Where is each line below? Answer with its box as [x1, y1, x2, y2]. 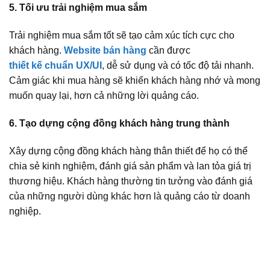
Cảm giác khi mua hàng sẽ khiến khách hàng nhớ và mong [9, 75, 260, 86]
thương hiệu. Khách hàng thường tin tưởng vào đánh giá [9, 175, 253, 186]
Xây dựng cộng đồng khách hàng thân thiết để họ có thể [9, 145, 248, 156]
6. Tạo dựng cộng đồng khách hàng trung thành [9, 118, 230, 128]
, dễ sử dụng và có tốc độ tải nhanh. [102, 60, 254, 71]
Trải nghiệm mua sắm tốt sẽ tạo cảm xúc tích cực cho [9, 30, 234, 40]
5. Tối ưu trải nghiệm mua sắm [9, 2, 147, 13]
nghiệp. [9, 206, 41, 216]
